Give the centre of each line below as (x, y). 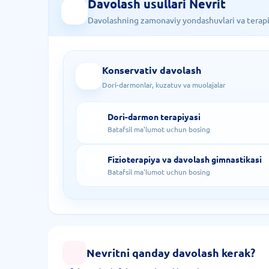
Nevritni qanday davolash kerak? (171, 252)
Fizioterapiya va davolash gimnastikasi (185, 159)
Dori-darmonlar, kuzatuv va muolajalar (164, 85)
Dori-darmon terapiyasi (154, 116)
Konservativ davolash (152, 70)
